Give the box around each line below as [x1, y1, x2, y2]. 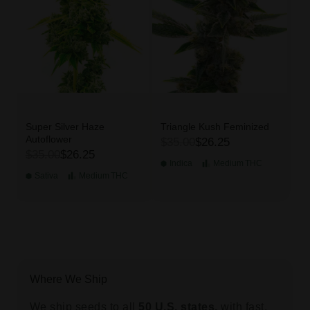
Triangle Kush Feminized [161, 121, 269, 133]
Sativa [34, 171, 58, 181]
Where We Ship [29, 273, 107, 286]
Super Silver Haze [25, 121, 104, 133]
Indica [170, 158, 192, 169]
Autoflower [25, 134, 72, 145]
